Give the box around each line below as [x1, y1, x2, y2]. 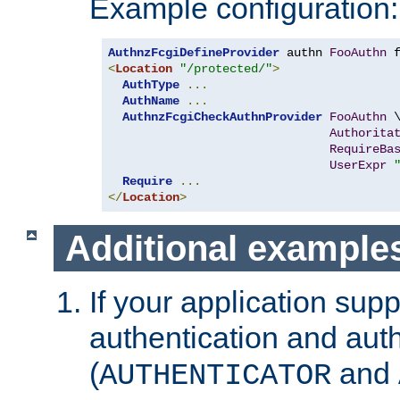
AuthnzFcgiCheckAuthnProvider [122, 109, 322, 124]
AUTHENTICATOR [99, 359, 331, 394]
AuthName [122, 93, 179, 108]
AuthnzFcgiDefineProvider [108, 45, 279, 60]
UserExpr [329, 157, 387, 172]
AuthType [122, 77, 179, 92]
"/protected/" [179, 61, 272, 76]
